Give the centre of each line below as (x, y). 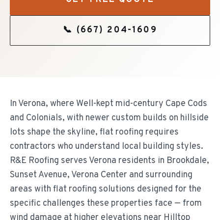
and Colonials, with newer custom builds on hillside (109, 118)
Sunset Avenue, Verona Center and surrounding (101, 175)
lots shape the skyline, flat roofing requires (94, 132)
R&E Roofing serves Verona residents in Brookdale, (110, 161)
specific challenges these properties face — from (106, 204)
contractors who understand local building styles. (107, 147)
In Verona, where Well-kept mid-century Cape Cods (109, 104)
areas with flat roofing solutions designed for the (106, 189)
